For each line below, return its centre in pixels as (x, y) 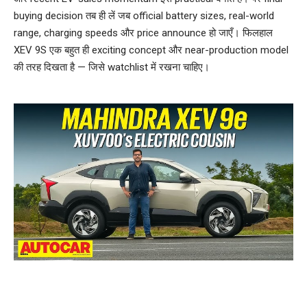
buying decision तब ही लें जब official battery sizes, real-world (144, 15)
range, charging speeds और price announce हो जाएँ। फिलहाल (143, 33)
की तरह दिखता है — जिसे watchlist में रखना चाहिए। (112, 67)
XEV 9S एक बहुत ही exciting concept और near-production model (151, 50)
